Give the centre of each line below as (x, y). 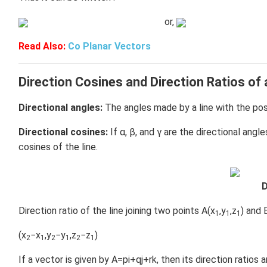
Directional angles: (60, 108)
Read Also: (43, 46)
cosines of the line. (58, 147)
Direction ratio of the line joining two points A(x (117, 211)
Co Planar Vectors (109, 46)
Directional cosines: (63, 132)
